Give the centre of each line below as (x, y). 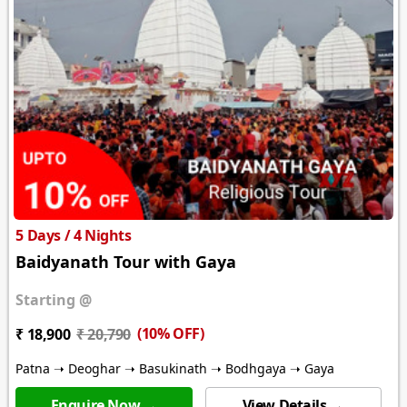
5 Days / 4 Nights (74, 236)
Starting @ (54, 300)
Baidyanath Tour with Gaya (126, 262)
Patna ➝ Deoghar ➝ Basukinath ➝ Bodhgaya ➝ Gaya (175, 369)
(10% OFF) (170, 334)
